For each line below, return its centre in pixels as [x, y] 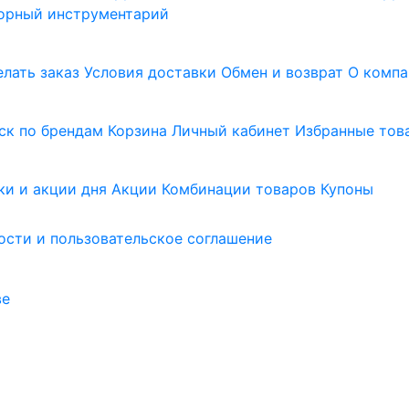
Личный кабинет [231, 131]
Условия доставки [150, 73]
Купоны [347, 189]
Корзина [137, 131]
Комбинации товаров [239, 189]
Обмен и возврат [282, 73]
